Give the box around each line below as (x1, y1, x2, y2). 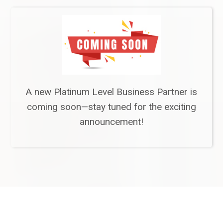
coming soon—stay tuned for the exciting (27, 101, 196, 113)
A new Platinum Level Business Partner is (26, 86, 197, 98)
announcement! (80, 116, 143, 128)
